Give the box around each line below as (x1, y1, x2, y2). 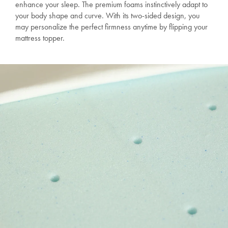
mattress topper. (15, 33, 65, 44)
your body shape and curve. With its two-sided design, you (15, 10, 199, 21)
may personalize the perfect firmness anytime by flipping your (15, 21, 208, 33)
